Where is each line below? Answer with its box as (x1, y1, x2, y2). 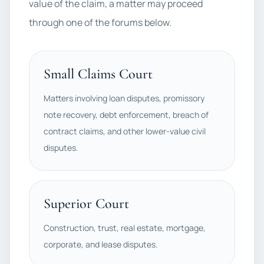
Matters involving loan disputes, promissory (44, 93, 204, 104)
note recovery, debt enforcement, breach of (44, 109, 209, 120)
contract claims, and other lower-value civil (44, 126, 206, 137)
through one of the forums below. (29, 16, 171, 29)
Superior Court (44, 195, 129, 212)
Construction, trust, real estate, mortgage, (44, 222, 206, 233)
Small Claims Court (44, 65, 153, 82)
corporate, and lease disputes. (44, 239, 158, 250)
